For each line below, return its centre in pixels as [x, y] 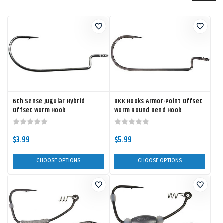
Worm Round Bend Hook [148, 110]
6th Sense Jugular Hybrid [49, 101]
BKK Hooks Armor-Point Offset [158, 101]
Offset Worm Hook [39, 110]
